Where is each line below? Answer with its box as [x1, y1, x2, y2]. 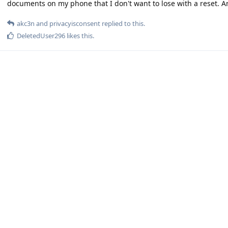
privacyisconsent [49, 19, 100, 28]
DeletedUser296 [17, 31, 65, 40]
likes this [65, 31, 93, 40]
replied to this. [100, 19, 145, 28]
